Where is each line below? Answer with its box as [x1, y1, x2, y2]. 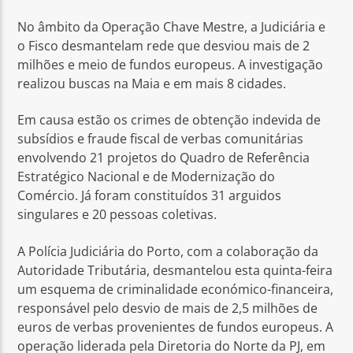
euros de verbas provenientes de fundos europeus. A [17, 318, 334, 336]
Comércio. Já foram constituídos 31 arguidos [17, 187, 282, 205]
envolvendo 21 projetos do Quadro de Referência [17, 149, 310, 167]
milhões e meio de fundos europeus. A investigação [17, 55, 324, 73]
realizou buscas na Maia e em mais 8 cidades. [17, 74, 287, 92]
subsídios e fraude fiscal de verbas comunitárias [17, 130, 304, 148]
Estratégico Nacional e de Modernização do [17, 168, 276, 186]
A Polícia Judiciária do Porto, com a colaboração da [17, 242, 319, 260]
